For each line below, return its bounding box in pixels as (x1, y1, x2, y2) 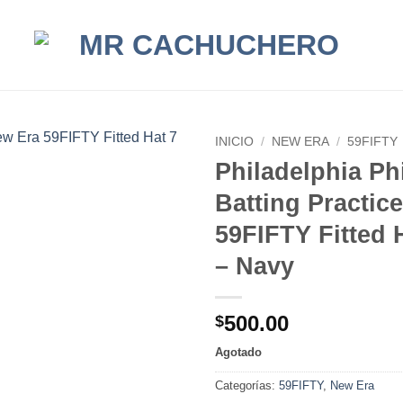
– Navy (215, 251, 294, 280)
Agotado (215, 345, 262, 359)
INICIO (215, 135, 254, 148)
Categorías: (215, 378, 279, 392)
